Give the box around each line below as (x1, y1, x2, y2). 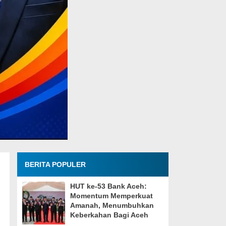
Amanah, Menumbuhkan (70, 201, 154, 209)
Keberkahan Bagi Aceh (70, 211, 148, 219)
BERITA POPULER (24, 160, 86, 168)
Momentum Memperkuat (70, 192, 153, 200)
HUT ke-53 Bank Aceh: (70, 182, 147, 190)
